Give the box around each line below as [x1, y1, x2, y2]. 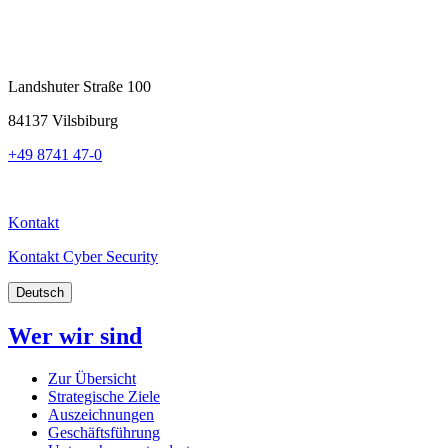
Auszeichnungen [48, 405, 154, 423]
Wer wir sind [8, 322, 142, 349]
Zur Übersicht [48, 369, 136, 387]
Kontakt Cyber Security [8, 247, 158, 265]
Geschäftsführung [48, 423, 160, 441]
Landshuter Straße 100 [8, 77, 151, 95]
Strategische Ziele [48, 387, 160, 405]
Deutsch [16, 284, 64, 300]
